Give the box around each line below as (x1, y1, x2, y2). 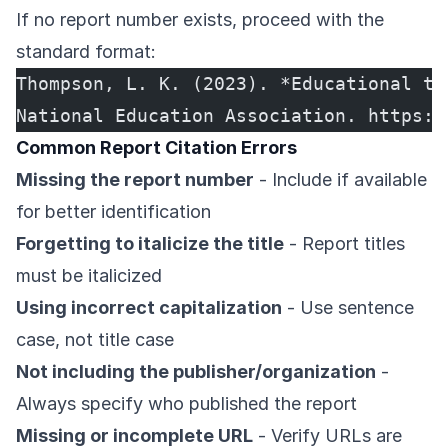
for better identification (16, 201, 211, 223)
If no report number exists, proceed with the (16, 9, 384, 31)
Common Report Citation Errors (16, 137, 297, 159)
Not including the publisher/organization (16, 361, 376, 383)
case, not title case (16, 329, 174, 351)
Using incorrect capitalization (16, 297, 282, 319)
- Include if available (254, 169, 427, 191)
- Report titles (284, 233, 405, 255)
